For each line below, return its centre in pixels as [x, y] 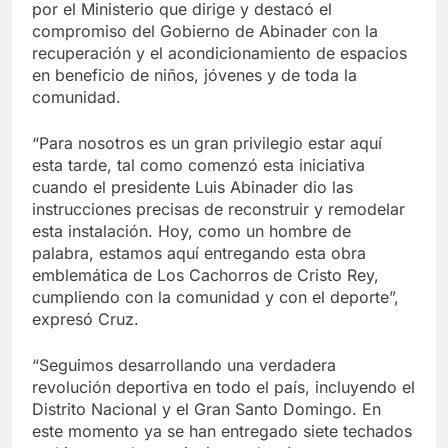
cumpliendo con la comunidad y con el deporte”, [215, 296]
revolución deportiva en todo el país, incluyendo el [223, 386]
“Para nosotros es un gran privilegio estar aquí [207, 142]
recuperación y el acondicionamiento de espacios [219, 52]
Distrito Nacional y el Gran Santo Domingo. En [206, 408]
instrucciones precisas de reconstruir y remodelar [218, 208]
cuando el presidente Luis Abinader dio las [192, 186]
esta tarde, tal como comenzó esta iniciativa [198, 164]
